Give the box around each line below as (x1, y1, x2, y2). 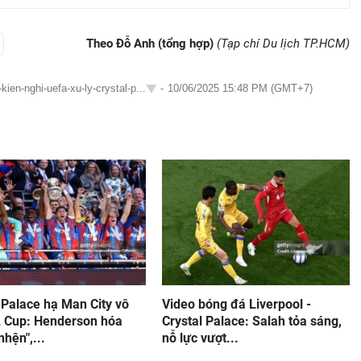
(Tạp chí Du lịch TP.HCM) (217, 36, 350, 51)
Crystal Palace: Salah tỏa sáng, (161, 313, 342, 329)
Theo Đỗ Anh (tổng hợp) (86, 36, 217, 51)
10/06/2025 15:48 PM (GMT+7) (168, 82, 313, 94)
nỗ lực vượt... (161, 330, 239, 346)
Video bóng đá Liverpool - (161, 297, 311, 312)
